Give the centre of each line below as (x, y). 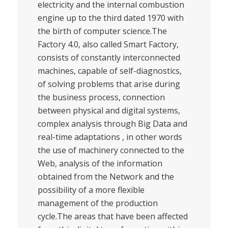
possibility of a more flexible (91, 190)
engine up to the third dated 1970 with (110, 18)
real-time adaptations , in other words (110, 137)
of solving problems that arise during (109, 84)
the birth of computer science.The (102, 31)
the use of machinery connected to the (111, 150)
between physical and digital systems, (109, 111)
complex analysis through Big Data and (112, 124)
